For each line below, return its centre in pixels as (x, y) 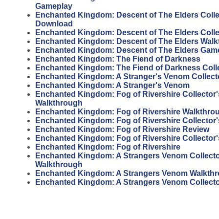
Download (54, 23)
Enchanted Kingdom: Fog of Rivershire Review (122, 129)
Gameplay (54, 6)
